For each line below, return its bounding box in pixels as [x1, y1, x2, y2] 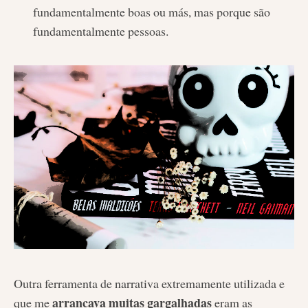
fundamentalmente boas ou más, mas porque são [32, 3, 270, 20]
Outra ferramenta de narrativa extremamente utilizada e [14, 274, 285, 291]
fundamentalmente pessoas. [32, 22, 168, 39]
